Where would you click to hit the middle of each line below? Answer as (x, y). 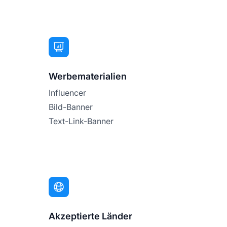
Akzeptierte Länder (90, 216)
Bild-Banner (71, 107)
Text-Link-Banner (81, 121)
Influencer (67, 92)
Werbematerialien (88, 76)
